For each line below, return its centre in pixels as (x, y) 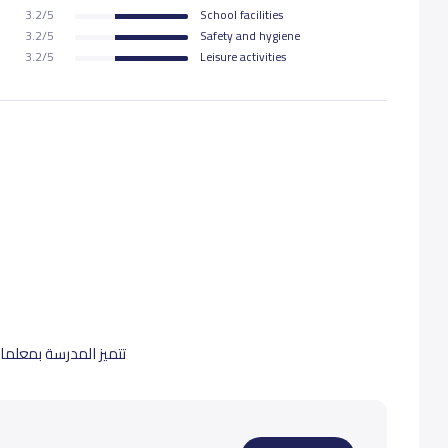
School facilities (242, 14)
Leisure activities (243, 56)
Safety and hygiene (250, 35)
